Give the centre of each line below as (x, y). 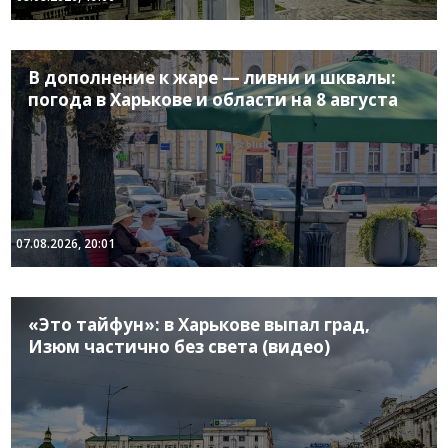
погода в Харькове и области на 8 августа (213, 99)
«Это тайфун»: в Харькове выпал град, (199, 324)
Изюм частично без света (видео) (179, 346)
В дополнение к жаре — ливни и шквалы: (212, 77)
